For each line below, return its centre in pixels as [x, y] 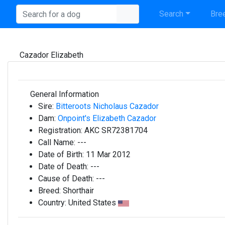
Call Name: [58, 142]
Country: [53, 203]
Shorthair [78, 191]
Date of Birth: [62, 154]
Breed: [50, 191]
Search [170, 14]
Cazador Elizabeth [51, 55]
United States [93, 203]
